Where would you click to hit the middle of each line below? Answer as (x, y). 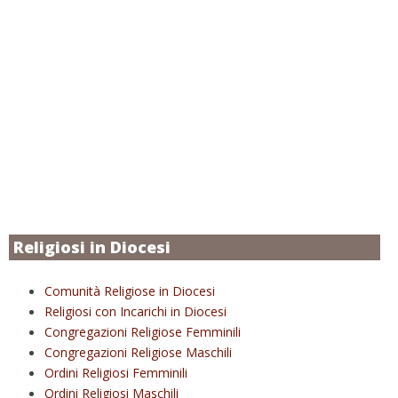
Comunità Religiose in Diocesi (130, 291)
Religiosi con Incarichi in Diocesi (135, 311)
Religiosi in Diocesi (92, 247)
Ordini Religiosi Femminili (116, 372)
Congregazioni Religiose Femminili (143, 331)
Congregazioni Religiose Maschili (138, 352)
